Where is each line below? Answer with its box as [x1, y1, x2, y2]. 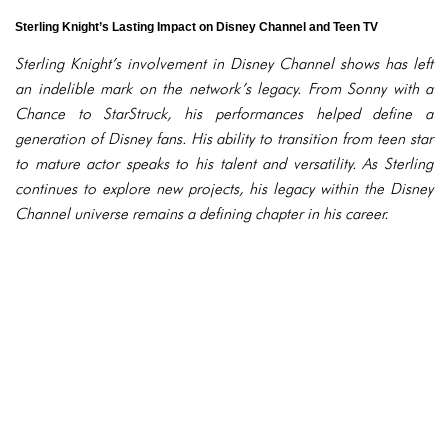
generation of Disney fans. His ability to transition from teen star [15, 129, 433, 148]
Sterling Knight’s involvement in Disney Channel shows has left [15, 54, 433, 73]
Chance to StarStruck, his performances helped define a [15, 104, 433, 123]
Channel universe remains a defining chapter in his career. [15, 204, 388, 223]
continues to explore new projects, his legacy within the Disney [15, 179, 433, 198]
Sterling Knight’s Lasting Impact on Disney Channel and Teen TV [15, 20, 378, 34]
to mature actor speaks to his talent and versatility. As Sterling [15, 154, 433, 173]
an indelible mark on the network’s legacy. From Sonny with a [15, 79, 433, 98]
